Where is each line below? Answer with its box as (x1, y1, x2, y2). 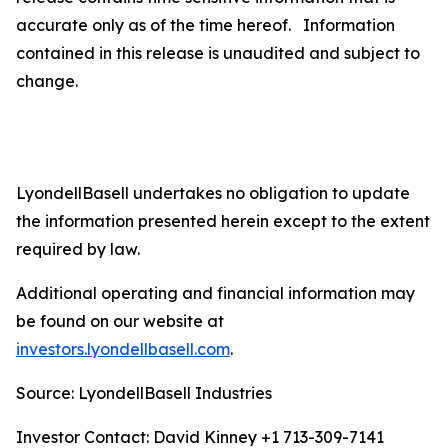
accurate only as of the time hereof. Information (16, 15, 395, 35)
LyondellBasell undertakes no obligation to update (16, 183, 410, 203)
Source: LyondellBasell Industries (16, 383, 272, 403)
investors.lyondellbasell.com (16, 339, 230, 359)
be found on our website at (16, 311, 224, 331)
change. (16, 71, 426, 91)
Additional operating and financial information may (16, 283, 415, 303)
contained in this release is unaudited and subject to (16, 43, 420, 63)
